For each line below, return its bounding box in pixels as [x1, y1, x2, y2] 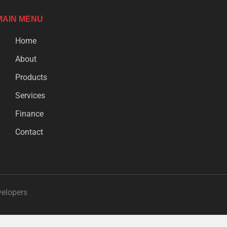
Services [15, 90, 45, 100]
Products [15, 72, 47, 82]
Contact [15, 127, 43, 137]
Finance [15, 108, 44, 119]
